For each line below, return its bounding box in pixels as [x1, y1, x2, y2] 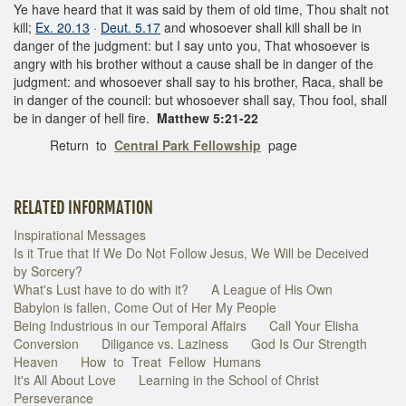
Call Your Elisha [269, 315, 359, 334]
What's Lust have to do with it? [14, 279, 188, 298]
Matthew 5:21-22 [157, 108, 258, 127]
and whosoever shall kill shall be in [160, 17, 362, 36]
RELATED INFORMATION [14, 197, 153, 217]
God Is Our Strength [251, 333, 367, 353]
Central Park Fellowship [114, 135, 261, 154]
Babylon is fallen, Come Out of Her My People [14, 297, 276, 316]
